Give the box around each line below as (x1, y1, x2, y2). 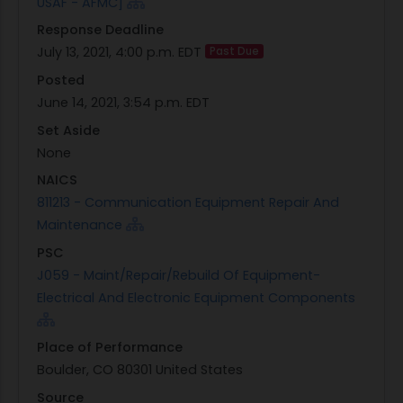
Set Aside (37, 121, 100, 139)
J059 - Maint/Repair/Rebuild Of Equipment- (37, 265, 320, 284)
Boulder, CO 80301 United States (37, 361, 243, 380)
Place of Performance (37, 338, 183, 357)
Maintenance (37, 216, 122, 235)
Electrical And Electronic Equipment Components (37, 288, 355, 307)
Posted (37, 71, 85, 89)
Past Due (210, 43, 260, 58)
